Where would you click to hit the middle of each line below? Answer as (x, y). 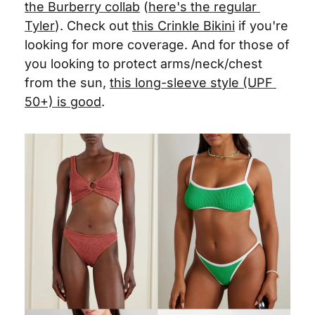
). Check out (94, 26)
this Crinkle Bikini (184, 26)
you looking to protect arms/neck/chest (143, 64)
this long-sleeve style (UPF (191, 83)
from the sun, (67, 83)
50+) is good (63, 102)
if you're (262, 26)
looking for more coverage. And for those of (157, 45)
